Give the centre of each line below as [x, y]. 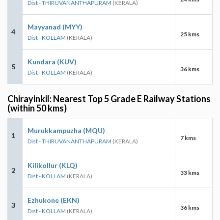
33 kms [190, 172]
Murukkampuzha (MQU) [66, 130]
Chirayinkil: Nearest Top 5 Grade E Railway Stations [109, 98]
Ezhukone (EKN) [54, 200]
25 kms [190, 34]
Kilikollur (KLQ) [53, 165]
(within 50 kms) [37, 108]
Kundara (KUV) [52, 61]
